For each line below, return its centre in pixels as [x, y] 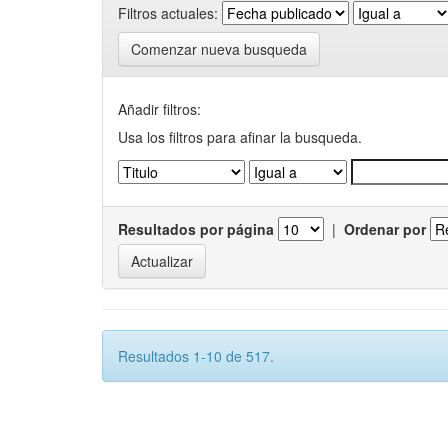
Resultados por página [196, 229]
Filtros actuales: [168, 12]
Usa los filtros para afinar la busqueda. [240, 137]
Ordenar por [385, 229]
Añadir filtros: [159, 109]
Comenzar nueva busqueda [219, 49]
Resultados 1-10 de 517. [196, 356]
